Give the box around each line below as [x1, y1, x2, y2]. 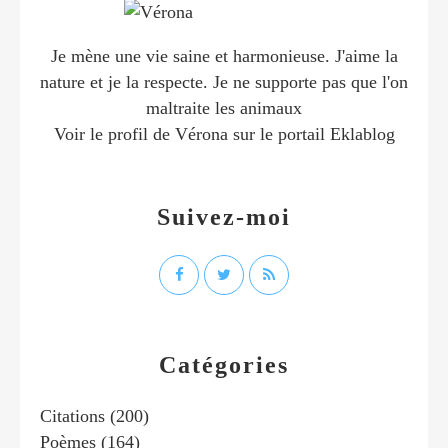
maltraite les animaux [146, 97, 302, 118]
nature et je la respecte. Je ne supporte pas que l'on [40, 71, 408, 92]
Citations [40, 405, 105, 426]
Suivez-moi [157, 203, 291, 230]
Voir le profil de [53, 123, 175, 144]
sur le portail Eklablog [227, 123, 395, 144]
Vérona [174, 123, 228, 144]
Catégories [159, 351, 289, 378]
